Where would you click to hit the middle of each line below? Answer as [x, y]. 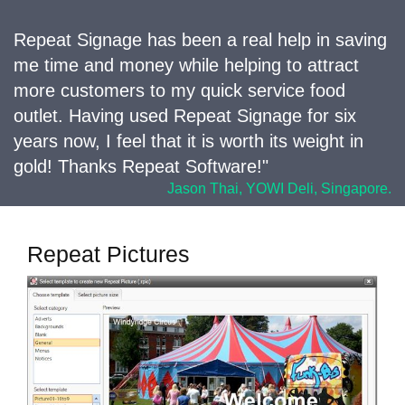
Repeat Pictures [108, 254]
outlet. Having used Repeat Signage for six [185, 115]
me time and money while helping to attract [186, 65]
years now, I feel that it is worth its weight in [188, 141]
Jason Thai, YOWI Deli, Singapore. [279, 188]
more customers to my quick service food [179, 90]
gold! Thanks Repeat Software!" [141, 166]
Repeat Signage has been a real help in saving [200, 39]
